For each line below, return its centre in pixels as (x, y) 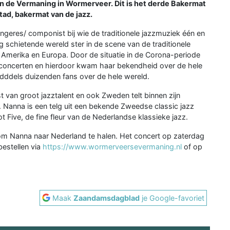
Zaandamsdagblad (107, 198)
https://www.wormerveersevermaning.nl (112, 146)
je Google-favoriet (172, 198)
